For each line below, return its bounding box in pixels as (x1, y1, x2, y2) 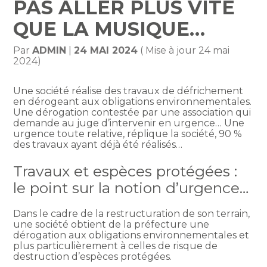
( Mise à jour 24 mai (138, 45, 230, 57)
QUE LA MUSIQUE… (13, 17, 206, 41)
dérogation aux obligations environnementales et (13, 229, 250, 241)
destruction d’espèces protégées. (13, 250, 175, 262)
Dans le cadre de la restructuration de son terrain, (13, 207, 250, 219)
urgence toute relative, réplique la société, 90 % (13, 128, 243, 140)
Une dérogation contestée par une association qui (13, 107, 252, 119)
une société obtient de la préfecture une (13, 218, 210, 230)
